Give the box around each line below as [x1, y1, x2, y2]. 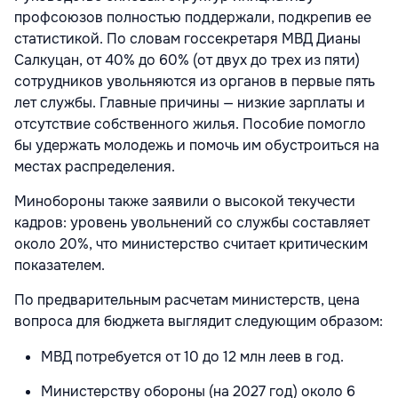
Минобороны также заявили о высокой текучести [14, 191, 355, 211]
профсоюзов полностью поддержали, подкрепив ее [14, 7, 371, 27]
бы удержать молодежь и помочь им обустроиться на [14, 135, 379, 155]
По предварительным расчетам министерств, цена [14, 290, 360, 309]
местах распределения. [14, 156, 175, 176]
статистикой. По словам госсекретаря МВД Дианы [14, 28, 361, 48]
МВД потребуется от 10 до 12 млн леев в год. [41, 346, 344, 366]
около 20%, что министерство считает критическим [14, 234, 368, 253]
